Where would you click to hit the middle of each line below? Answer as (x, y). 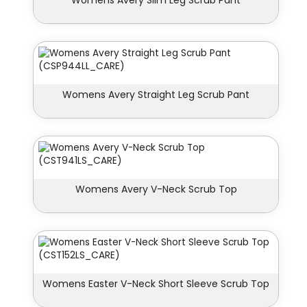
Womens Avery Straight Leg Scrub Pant (156, 95)
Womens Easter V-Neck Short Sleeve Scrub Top (156, 284)
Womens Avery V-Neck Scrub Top (156, 189)
